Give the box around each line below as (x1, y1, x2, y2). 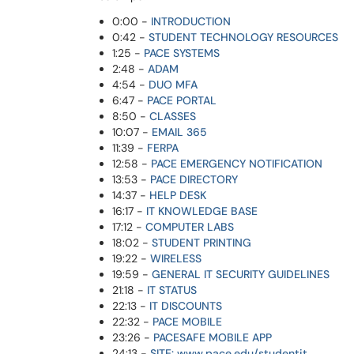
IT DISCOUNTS (149, 299, 222, 313)
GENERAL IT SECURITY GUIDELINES (152, 267, 330, 281)
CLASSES (149, 109, 196, 123)
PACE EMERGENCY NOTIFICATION (151, 156, 322, 171)
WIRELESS (150, 251, 201, 265)
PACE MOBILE (153, 314, 222, 329)
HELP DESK (149, 188, 206, 202)
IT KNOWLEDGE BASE (146, 204, 258, 218)
